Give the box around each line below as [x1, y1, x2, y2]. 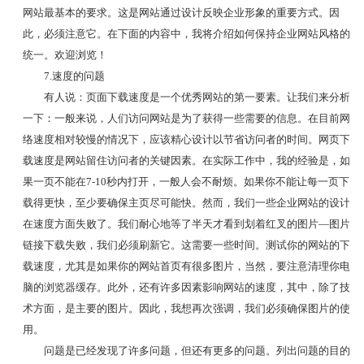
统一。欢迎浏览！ [22, 48, 107, 61]
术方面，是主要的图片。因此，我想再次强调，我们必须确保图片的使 [22, 301, 350, 314]
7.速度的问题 [43, 69, 105, 82]
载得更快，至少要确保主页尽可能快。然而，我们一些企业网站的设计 [22, 196, 350, 209]
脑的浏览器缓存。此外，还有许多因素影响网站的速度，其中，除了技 [22, 280, 350, 293]
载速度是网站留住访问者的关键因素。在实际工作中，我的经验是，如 [22, 154, 350, 167]
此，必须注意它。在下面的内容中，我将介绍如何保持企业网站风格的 [22, 27, 350, 40]
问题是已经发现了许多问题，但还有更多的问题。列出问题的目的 [43, 344, 350, 357]
